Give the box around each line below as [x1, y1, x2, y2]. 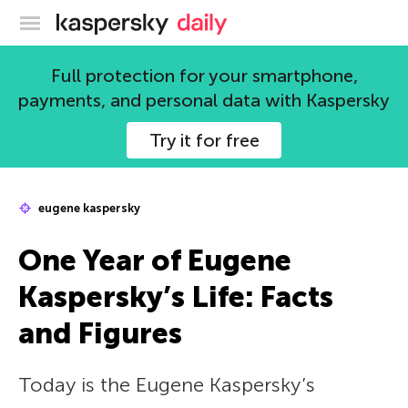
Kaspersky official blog [168, 11, 315, 29]
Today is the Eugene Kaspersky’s [18, 372, 315, 397]
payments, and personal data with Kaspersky [18, 89, 390, 111]
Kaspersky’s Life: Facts [18, 280, 333, 314]
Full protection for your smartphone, [50, 65, 358, 87]
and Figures [18, 316, 182, 351]
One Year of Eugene [18, 243, 291, 278]
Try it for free [148, 129, 260, 151]
